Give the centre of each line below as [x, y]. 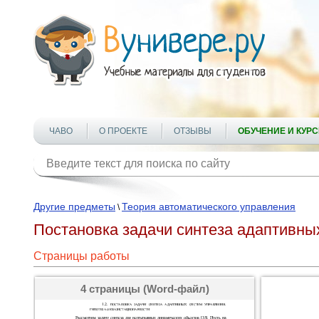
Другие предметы [74, 206]
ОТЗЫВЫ [193, 131]
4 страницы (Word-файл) [145, 289]
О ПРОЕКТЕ [123, 131]
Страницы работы [82, 256]
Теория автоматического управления [209, 206]
